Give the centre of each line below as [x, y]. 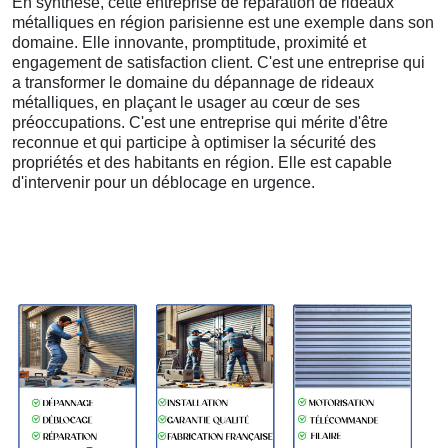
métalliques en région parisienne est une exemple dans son [223, 23]
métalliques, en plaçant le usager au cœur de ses [186, 103]
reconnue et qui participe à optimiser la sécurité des [194, 143]
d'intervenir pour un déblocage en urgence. [163, 183]
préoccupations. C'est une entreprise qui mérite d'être [200, 123]
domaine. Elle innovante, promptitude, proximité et [189, 43]
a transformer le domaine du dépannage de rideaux [193, 83]
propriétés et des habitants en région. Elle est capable [202, 163]
